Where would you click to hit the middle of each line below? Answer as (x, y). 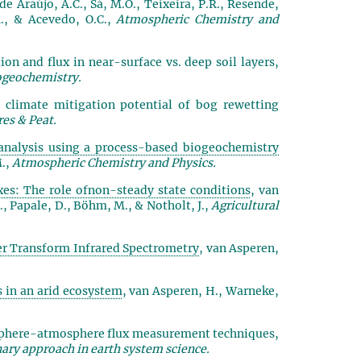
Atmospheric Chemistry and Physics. (114, 162)
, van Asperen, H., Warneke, (200, 290)
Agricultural (245, 205)
